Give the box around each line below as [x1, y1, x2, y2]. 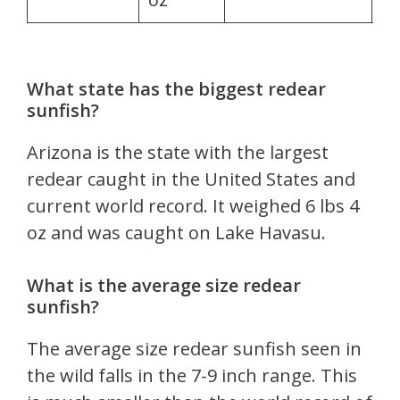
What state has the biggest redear [27, 76, 326, 101]
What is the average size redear [27, 272, 301, 297]
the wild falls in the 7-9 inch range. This [27, 362, 357, 387]
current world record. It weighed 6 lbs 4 [27, 193, 359, 218]
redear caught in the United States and [27, 166, 355, 191]
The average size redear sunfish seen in [27, 336, 362, 361]
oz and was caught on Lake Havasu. [27, 220, 326, 245]
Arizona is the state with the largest [27, 139, 329, 164]
